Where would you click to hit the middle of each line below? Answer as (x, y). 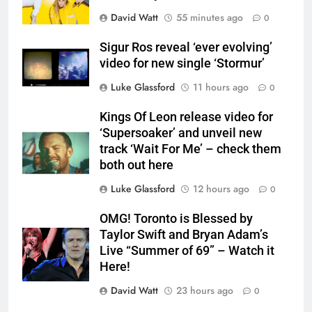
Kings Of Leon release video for (186, 117)
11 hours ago (221, 87)
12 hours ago (221, 188)
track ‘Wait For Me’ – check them (190, 149)
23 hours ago (205, 290)
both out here (136, 165)
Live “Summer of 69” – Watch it (187, 250)
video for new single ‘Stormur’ (182, 63)
